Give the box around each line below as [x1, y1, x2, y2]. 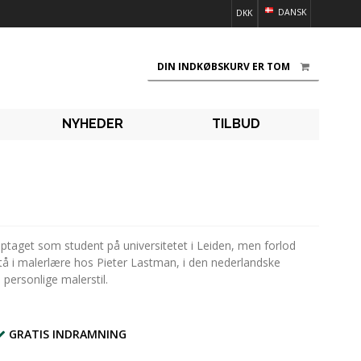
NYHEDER [61, 116, 123, 132]
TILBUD [211, 116, 260, 132]
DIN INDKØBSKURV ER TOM [157, 60, 290, 74]
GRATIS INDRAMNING [9, 326, 127, 342]
